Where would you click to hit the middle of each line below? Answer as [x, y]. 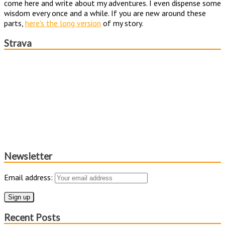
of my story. [122, 23]
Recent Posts [32, 217]
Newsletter [28, 156]
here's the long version [63, 23]
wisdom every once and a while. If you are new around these [105, 13]
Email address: [29, 177]
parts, [15, 23]
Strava [18, 43]
